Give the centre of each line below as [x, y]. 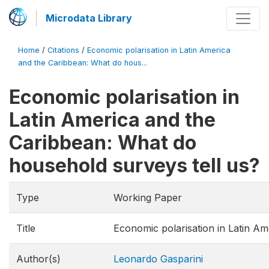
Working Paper [148, 198]
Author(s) [38, 259]
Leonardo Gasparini [158, 259]
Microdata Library [89, 18]
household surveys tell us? [134, 165]
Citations [63, 50]
